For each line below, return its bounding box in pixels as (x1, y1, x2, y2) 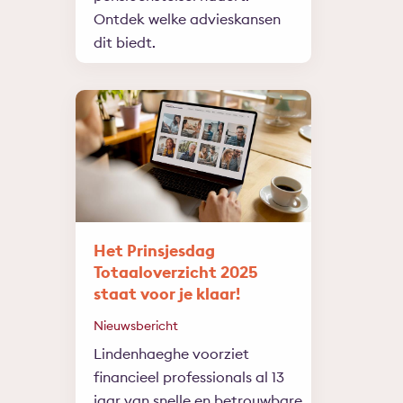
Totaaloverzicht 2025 (93, 262, 258, 283)
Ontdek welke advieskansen (93, 9, 281, 28)
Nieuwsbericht (93, 318, 178, 335)
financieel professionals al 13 (93, 368, 284, 387)
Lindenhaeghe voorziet (93, 345, 249, 363)
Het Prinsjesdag (93, 240, 215, 262)
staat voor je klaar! (93, 283, 240, 305)
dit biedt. (93, 32, 156, 51)
